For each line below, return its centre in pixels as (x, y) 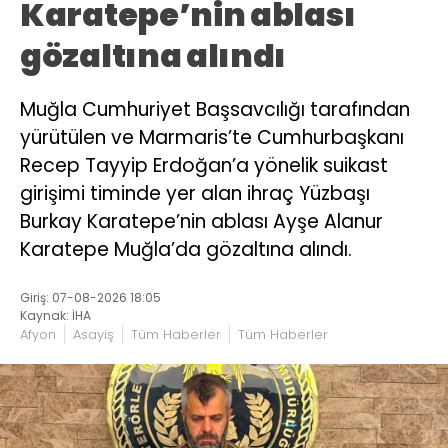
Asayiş (93, 334)
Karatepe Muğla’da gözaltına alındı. (186, 250)
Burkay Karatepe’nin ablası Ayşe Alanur (201, 222)
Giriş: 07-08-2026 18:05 (90, 297)
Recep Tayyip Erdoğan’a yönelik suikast (204, 166)
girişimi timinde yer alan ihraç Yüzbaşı (195, 194)
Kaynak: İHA (55, 315)
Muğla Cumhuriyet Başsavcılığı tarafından (215, 110)
